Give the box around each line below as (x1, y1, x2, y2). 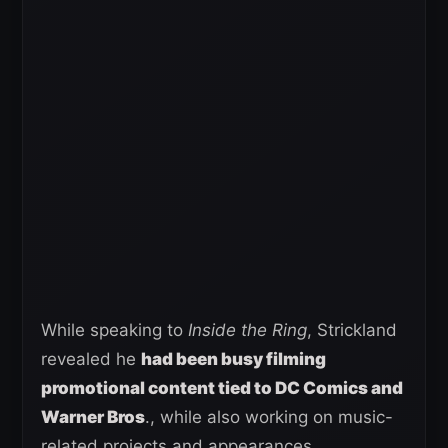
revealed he (41, 349, 141, 370)
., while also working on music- (145, 407, 393, 428)
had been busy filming (141, 349, 326, 370)
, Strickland (307, 320, 397, 341)
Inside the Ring (188, 320, 307, 341)
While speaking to (41, 320, 188, 341)
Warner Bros (41, 407, 145, 428)
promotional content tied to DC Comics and (41, 378, 403, 399)
